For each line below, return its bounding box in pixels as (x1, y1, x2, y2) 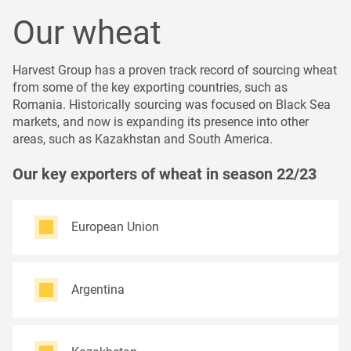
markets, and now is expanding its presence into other (13, 114, 309, 129)
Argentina (71, 282, 125, 297)
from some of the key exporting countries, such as (13, 80, 288, 95)
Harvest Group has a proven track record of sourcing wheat (13, 63, 337, 78)
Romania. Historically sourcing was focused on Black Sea (13, 97, 331, 112)
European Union (71, 219, 159, 234)
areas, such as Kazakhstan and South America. (13, 132, 273, 147)
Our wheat (13, 13, 161, 52)
